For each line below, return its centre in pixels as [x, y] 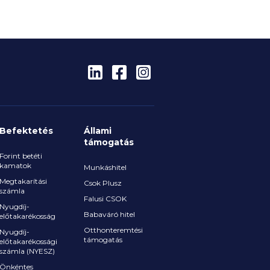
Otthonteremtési [113, 230]
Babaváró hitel [109, 214]
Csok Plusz [103, 183]
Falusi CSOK [105, 199]
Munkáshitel [105, 167]
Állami [98, 131]
